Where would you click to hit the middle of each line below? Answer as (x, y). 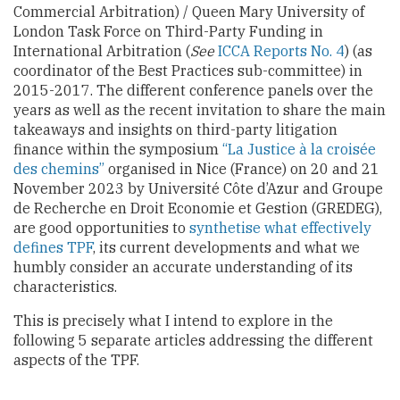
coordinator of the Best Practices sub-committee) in (188, 70)
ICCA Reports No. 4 (281, 50)
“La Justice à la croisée (299, 149)
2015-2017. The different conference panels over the (193, 90)
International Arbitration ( (102, 50)
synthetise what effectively (280, 227)
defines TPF (53, 247)
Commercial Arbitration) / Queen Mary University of (189, 11)
